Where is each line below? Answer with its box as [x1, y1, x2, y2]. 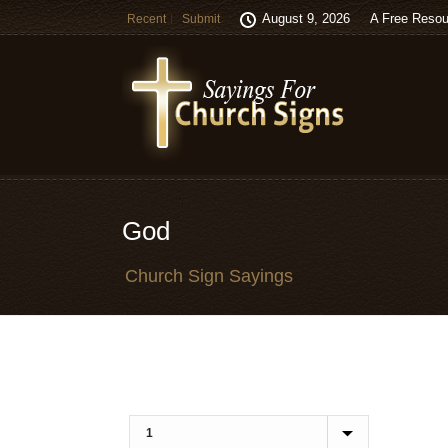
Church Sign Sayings [125, 266, 293, 286]
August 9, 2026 [262, 11, 350, 26]
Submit [182, 12, 220, 26]
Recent [127, 12, 166, 26]
